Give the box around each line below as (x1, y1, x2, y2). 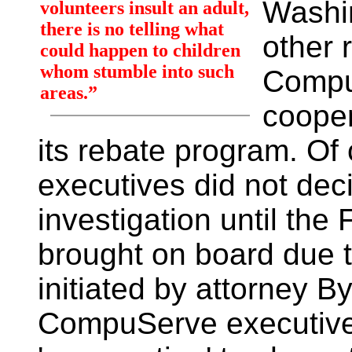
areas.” (40, 82, 97, 103)
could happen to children (40, 40, 240, 60)
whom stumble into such (40, 61, 234, 82)
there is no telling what (40, 19, 224, 39)
